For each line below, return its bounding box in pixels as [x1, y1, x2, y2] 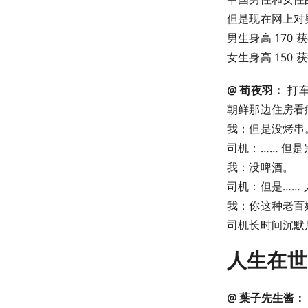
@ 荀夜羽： [227, 82, 285, 98]
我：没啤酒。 [227, 159, 294, 175]
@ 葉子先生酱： [227, 290, 305, 306]
